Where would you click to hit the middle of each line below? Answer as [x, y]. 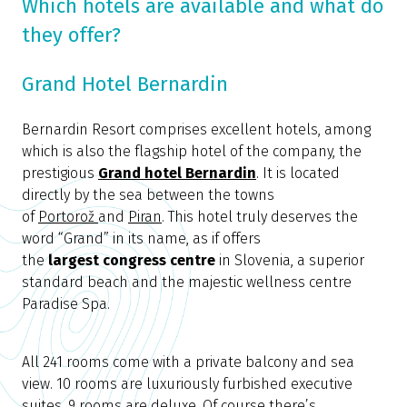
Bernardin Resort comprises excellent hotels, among [196, 130]
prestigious [60, 174]
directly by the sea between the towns [148, 195]
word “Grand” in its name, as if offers [141, 239]
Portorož [68, 217]
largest [74, 261]
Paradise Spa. [66, 304]
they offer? [71, 35]
